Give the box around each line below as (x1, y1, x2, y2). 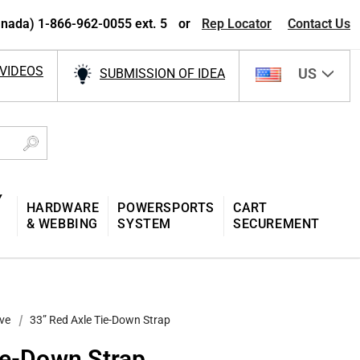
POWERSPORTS (117, 199, 215, 215)
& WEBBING (26, 215, 98, 231)
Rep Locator (202, 16, 272, 31)
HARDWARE (26, 199, 100, 215)
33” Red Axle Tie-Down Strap (30, 313, 170, 326)
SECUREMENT (233, 215, 320, 231)
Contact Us (288, 16, 350, 31)
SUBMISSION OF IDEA (100, 66, 225, 82)
